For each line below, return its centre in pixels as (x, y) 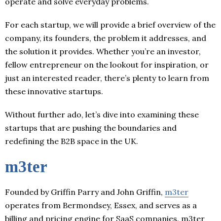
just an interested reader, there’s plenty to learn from (107, 78)
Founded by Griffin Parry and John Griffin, (85, 192)
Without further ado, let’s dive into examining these (102, 114)
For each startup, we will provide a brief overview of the (110, 24)
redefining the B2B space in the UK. (72, 141)
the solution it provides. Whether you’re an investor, (103, 51)
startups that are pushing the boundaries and (91, 128)
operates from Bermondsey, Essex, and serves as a (101, 205)
